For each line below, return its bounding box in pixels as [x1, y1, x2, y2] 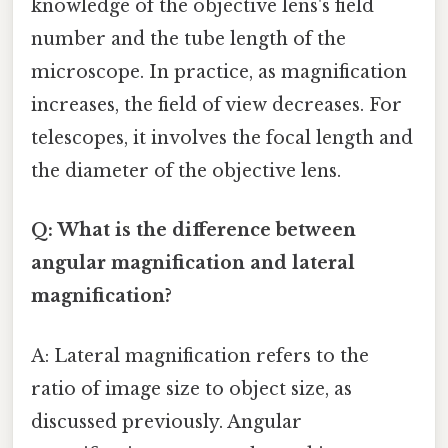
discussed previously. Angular [31, 410, 302, 433]
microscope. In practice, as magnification [31, 61, 407, 84]
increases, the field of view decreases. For [31, 94, 402, 117]
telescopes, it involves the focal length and [31, 127, 413, 150]
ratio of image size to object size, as [31, 377, 352, 400]
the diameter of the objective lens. [31, 160, 341, 183]
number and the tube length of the [31, 28, 346, 51]
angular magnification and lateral [31, 252, 355, 275]
